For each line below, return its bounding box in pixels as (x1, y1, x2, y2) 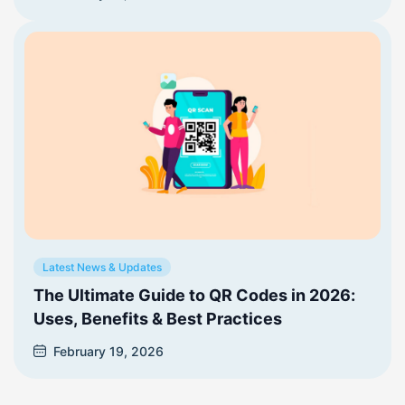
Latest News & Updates (42, 259, 162, 274)
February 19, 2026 (53, 343, 164, 359)
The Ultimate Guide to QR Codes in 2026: (33, 285, 355, 305)
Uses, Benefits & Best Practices (33, 308, 282, 328)
